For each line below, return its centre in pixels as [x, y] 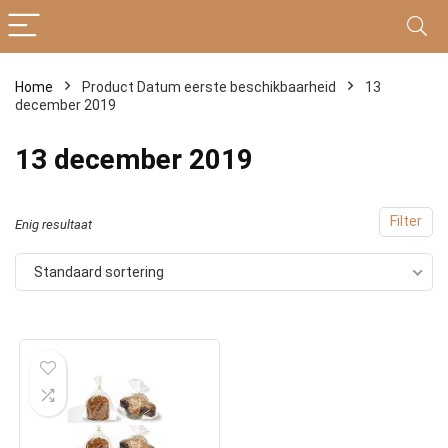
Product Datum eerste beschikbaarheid [209, 87]
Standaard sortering [99, 272]
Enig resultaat [53, 224]
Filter [406, 221]
